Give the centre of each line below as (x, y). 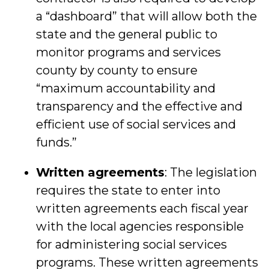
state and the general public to (127, 34)
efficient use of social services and (136, 124)
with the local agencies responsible (140, 226)
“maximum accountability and (126, 88)
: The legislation (211, 172)
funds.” (56, 142)
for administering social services (131, 244)
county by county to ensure (117, 70)
